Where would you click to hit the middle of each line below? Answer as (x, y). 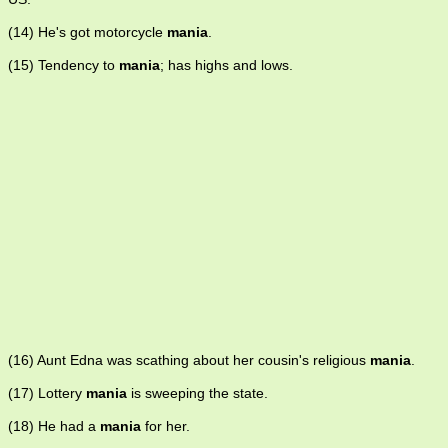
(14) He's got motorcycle (87, 32)
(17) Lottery (47, 393)
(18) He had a (54, 426)
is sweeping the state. (197, 393)
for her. (165, 426)
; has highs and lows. (226, 65)
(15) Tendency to (63, 65)
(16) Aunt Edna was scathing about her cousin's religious (189, 360)
